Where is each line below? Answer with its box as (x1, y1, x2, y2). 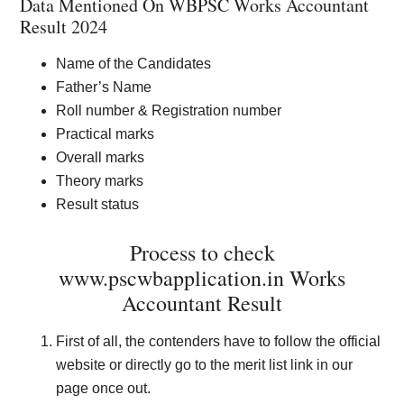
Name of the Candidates (56, 56, 216, 71)
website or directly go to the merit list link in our (56, 357, 353, 372)
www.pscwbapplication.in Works (59, 263, 345, 292)
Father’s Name (56, 79, 156, 95)
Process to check (129, 238, 275, 267)
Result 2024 (20, 14, 108, 39)
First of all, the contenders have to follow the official (56, 334, 381, 349)
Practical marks (56, 126, 159, 142)
